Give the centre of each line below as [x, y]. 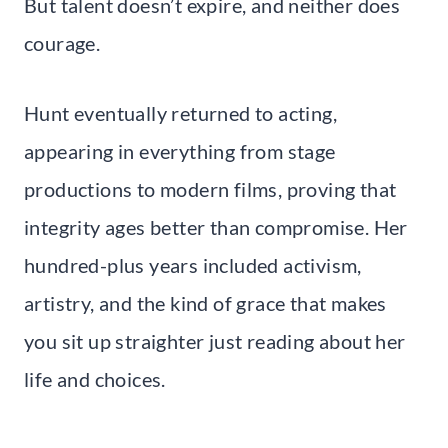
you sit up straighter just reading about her [215, 340]
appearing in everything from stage [180, 150]
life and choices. [95, 378]
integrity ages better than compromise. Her [216, 226]
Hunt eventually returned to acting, [180, 112]
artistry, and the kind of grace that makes [205, 302]
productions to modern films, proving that [210, 188]
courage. [62, 42]
